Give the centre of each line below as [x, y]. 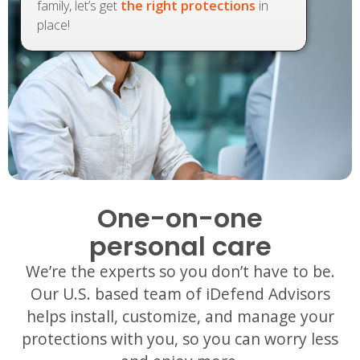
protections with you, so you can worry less [180, 338]
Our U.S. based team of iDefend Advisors [180, 293]
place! [53, 25]
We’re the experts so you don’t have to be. [180, 271]
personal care [180, 246]
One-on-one [180, 218]
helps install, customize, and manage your [180, 316]
